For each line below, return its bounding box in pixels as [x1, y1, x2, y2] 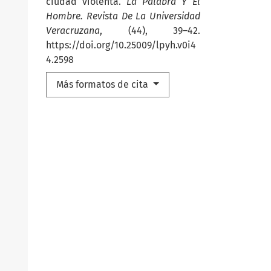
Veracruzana [46, 25, 100, 37]
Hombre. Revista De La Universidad [46, 10, 200, 22]
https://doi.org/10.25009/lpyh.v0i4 [46, 39, 196, 51]
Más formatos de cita [56, 79, 151, 91]
